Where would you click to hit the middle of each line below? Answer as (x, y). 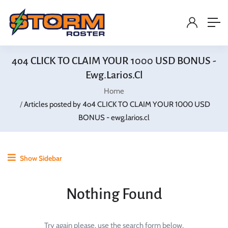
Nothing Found (114, 194)
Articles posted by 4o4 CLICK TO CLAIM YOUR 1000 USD (117, 104)
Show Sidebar (40, 158)
